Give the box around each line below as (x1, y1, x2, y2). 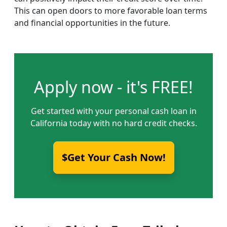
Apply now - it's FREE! (34, 76, 193, 98)
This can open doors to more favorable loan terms (14, 5, 207, 16)
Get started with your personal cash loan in (30, 105, 197, 117)
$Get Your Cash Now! (61, 150, 166, 164)
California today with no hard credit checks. (30, 118, 197, 129)
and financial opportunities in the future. (14, 17, 170, 28)
